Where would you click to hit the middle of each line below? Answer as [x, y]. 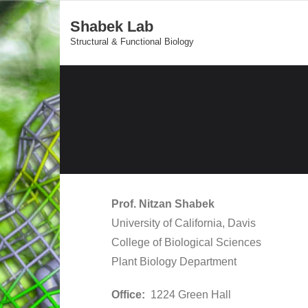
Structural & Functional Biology [132, 42]
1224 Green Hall [191, 295]
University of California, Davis [184, 223]
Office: [131, 295]
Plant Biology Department [174, 262]
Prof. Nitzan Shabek [163, 204]
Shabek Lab [112, 26]
